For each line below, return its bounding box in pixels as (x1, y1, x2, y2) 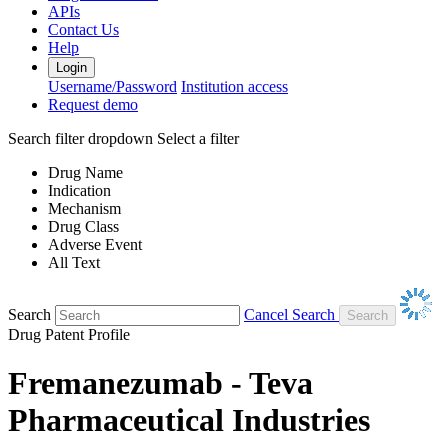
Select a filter (157, 129, 239, 147)
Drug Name (48, 163, 123, 181)
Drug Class (48, 217, 119, 235)
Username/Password (48, 77, 177, 95)
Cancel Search (244, 305, 335, 323)
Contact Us (48, 20, 119, 38)
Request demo (48, 95, 138, 113)
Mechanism (48, 199, 121, 217)
